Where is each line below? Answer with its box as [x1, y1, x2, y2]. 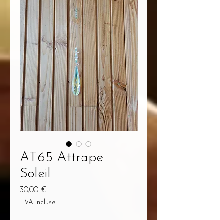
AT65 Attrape [20, 150, 103, 165]
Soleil [20, 166, 51, 181]
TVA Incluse [20, 198, 55, 206]
